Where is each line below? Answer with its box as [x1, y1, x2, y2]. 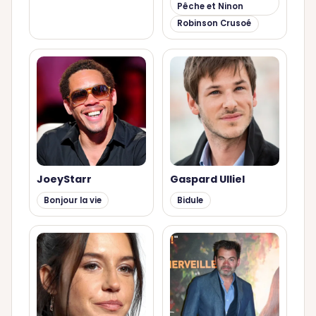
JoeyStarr [36, 172, 92, 187]
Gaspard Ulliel [169, 172, 245, 187]
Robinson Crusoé [177, 18, 252, 30]
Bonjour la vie [43, 194, 102, 206]
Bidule [177, 194, 204, 206]
